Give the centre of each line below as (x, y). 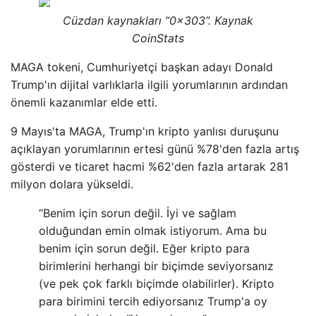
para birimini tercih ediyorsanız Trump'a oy (153, 301)
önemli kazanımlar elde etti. (84, 102)
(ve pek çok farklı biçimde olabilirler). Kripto (157, 284)
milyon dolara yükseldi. (72, 184)
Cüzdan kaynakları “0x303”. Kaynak (158, 20)
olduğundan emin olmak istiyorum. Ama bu (153, 231)
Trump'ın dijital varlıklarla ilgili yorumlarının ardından (149, 85)
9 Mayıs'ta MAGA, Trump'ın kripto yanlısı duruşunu (145, 131)
